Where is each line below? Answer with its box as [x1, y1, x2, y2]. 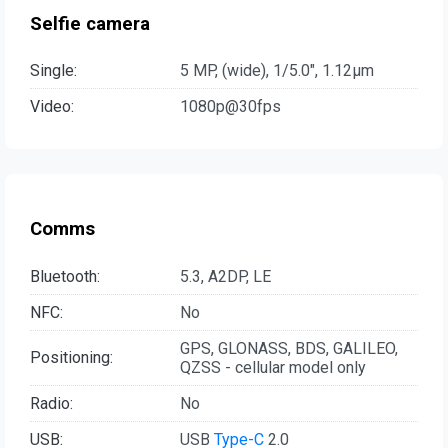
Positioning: [30, 348, 113, 368]
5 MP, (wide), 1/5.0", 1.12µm [180, 61, 374, 81]
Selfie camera [30, 12, 150, 35]
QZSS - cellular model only [180, 357, 366, 377]
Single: [30, 61, 77, 81]
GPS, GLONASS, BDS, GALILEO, [180, 338, 398, 358]
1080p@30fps [180, 97, 281, 117]
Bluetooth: [30, 266, 100, 286]
